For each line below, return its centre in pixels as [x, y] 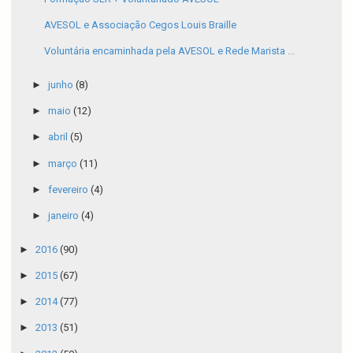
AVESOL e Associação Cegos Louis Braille [141, 25]
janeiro [64, 216]
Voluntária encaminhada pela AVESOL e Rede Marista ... [170, 51]
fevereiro [69, 189]
